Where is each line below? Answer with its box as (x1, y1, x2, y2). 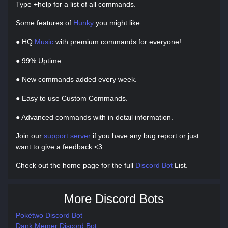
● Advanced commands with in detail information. (16, 113, 173, 121)
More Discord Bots (64, 192, 164, 206)
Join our (16, 132, 44, 140)
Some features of (16, 19, 73, 27)
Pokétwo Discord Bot (16, 211, 82, 219)
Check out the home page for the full (16, 161, 135, 169)
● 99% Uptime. (16, 56, 63, 65)
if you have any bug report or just (91, 132, 199, 140)
